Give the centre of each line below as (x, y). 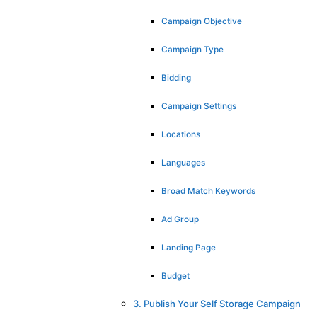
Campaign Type (192, 49)
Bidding (176, 77)
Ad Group (180, 219)
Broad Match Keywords (208, 191)
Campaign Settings (199, 106)
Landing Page (189, 247)
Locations (181, 134)
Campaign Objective (202, 21)
